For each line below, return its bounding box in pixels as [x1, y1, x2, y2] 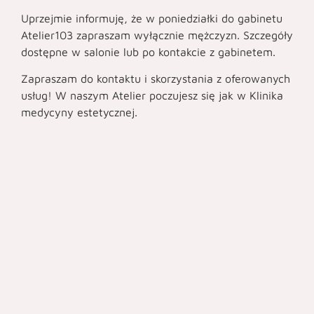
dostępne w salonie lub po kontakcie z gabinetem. [21, 45, 275, 58]
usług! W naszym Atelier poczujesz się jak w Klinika [21, 89, 283, 102]
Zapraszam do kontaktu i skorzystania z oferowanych [21, 72, 290, 86]
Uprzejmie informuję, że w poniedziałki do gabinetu [21, 11, 282, 25]
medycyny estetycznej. [21, 106, 137, 119]
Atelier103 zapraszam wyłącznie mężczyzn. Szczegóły [21, 28, 293, 41]
